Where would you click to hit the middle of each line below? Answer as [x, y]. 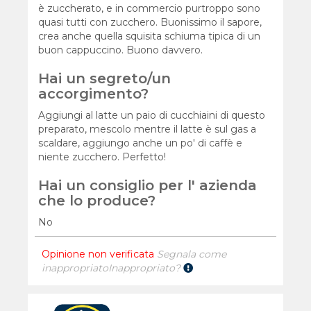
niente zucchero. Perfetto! [102, 157]
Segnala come [192, 254]
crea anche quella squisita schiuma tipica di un [150, 36]
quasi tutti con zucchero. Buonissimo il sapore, [150, 23]
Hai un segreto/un [105, 79]
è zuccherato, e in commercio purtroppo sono [150, 9]
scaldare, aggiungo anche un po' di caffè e [141, 143]
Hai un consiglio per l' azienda [148, 186]
